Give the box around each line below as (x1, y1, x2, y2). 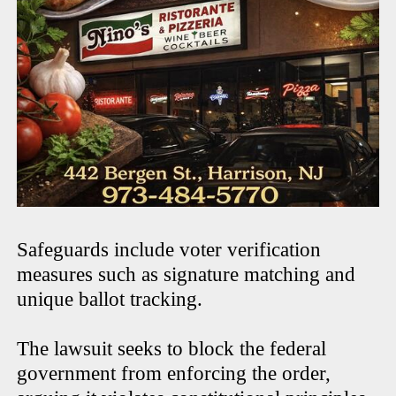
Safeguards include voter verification (17, 238, 322, 261)
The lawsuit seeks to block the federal (17, 337, 327, 360)
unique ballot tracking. (17, 287, 203, 310)
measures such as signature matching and (17, 263, 356, 286)
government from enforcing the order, (17, 362, 331, 385)
